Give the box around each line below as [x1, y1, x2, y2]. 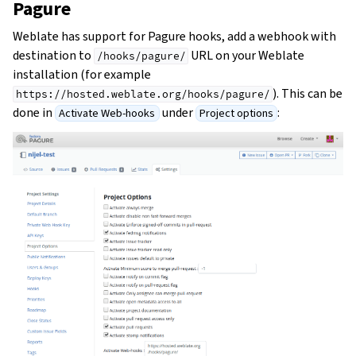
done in [13, 104, 55, 121]
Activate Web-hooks [59, 106, 156, 121]
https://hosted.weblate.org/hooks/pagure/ [15, 87, 270, 101]
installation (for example [13, 66, 151, 83]
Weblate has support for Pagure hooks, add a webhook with [13, 28, 336, 44]
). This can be [273, 85, 343, 102]
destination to [13, 47, 94, 64]
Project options [199, 106, 273, 121]
